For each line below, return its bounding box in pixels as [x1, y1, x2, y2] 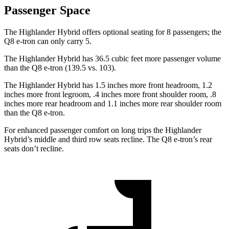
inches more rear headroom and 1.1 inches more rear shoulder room [4, 99, 221, 108]
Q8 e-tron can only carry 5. [4, 36, 91, 45]
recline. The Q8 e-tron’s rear [119, 134, 212, 144]
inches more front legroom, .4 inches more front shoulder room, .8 [4, 89, 216, 99]
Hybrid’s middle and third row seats [4, 134, 119, 144]
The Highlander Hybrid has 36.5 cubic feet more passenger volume [4, 54, 221, 63]
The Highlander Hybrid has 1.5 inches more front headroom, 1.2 [4, 80, 212, 89]
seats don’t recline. [4, 144, 64, 153]
